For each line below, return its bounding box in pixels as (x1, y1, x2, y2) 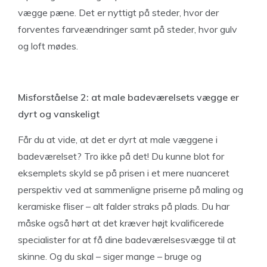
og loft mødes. (18, 40, 78, 52)
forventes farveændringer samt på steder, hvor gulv (18, 23, 237, 35)
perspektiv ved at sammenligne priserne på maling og (18, 184, 243, 195)
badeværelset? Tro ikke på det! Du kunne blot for (18, 150, 224, 162)
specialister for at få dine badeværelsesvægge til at (18, 234, 236, 246)
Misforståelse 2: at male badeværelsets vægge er (18, 91, 239, 103)
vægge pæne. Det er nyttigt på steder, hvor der (18, 7, 219, 18)
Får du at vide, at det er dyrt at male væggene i (18, 133, 218, 145)
